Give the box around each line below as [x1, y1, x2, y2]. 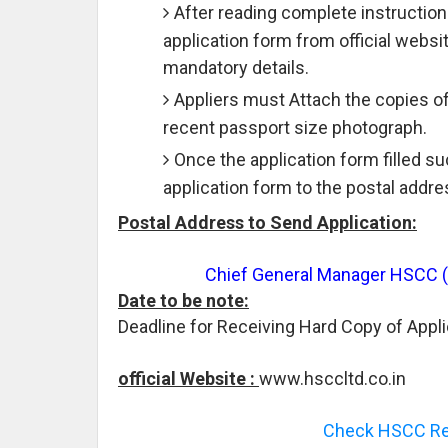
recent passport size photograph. [163, 116, 427, 138]
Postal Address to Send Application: [118, 211, 417, 233]
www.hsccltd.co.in [259, 367, 406, 389]
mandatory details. [163, 56, 309, 78]
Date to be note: [118, 289, 249, 311]
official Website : [118, 367, 259, 389]
